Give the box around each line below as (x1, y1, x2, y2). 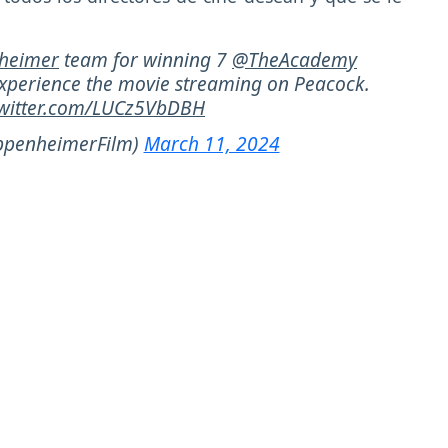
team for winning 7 (59, 45, 232, 73)
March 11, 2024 (143, 130, 280, 158)
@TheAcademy (232, 45, 357, 73)
